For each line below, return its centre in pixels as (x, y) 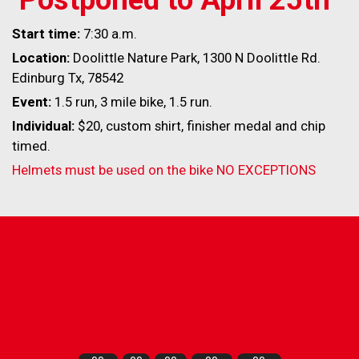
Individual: (43, 126)
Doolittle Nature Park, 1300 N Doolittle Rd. (195, 58)
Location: (41, 58)
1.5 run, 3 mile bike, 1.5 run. (132, 102)
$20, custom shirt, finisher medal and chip (200, 126)
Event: (32, 102)
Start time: (46, 34)
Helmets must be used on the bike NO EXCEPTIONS (164, 170)
